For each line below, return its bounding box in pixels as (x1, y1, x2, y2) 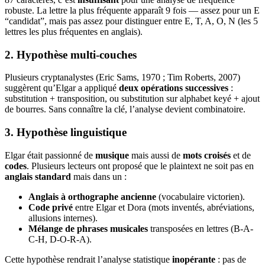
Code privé (28, 202, 73, 212)
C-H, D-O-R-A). (28, 234, 92, 244)
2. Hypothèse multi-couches (5, 48, 137, 61)
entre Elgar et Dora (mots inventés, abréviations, (73, 202, 254, 212)
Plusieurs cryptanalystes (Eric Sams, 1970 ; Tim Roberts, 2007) (5, 72, 240, 83)
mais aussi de (129, 150, 183, 160)
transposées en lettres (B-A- (148, 223, 253, 234)
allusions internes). (28, 212, 98, 223)
